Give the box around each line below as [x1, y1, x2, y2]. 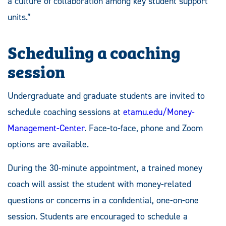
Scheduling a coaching [8, 39, 181, 65]
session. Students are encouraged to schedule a [8, 210, 188, 223]
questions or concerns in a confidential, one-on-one [8, 194, 199, 207]
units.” [8, 11, 31, 24]
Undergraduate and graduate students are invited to [8, 90, 205, 102]
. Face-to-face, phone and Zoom [84, 122, 203, 135]
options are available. [8, 138, 89, 151]
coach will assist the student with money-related [8, 178, 191, 191]
